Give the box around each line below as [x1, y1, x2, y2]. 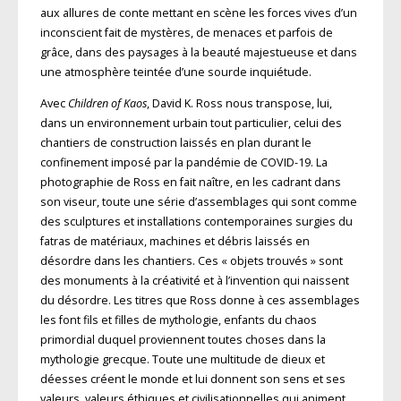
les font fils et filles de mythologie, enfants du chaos [39, 311, 317, 328]
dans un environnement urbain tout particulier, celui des [39, 115, 342, 131]
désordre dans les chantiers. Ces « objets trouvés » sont [39, 252, 343, 269]
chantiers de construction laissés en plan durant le [39, 134, 311, 150]
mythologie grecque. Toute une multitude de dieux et [39, 351, 325, 367]
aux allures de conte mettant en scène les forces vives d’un [39, 5, 357, 21]
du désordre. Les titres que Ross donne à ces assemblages [39, 292, 360, 308]
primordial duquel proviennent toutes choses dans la [39, 331, 326, 347]
